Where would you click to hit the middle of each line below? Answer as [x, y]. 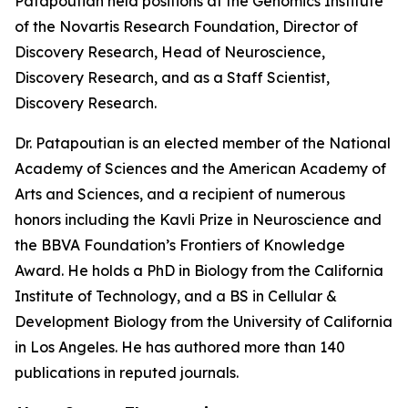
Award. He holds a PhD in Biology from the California [199, 270]
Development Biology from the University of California [204, 321]
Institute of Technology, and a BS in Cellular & [176, 296]
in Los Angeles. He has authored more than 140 [180, 347]
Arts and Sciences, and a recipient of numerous [180, 194]
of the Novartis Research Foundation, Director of [186, 26]
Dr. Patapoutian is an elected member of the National [203, 143]
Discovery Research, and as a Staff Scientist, [172, 77]
